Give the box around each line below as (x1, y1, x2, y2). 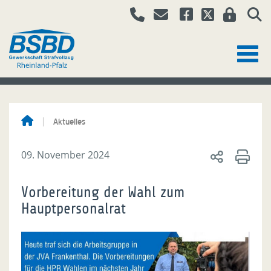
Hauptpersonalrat (21, 201, 126, 217)
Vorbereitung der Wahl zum (21, 184, 184, 201)
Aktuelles (53, 117, 85, 126)
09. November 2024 (21, 148, 109, 162)
